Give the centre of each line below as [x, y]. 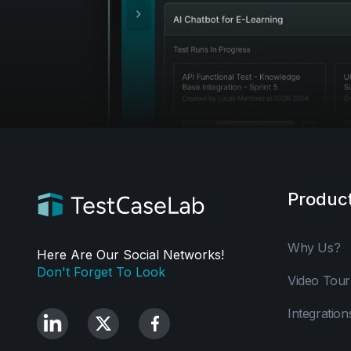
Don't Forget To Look [101, 271]
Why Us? [314, 247]
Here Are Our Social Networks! [130, 254]
